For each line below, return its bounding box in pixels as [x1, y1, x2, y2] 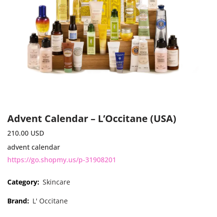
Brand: [7, 196, 31, 205]
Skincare [43, 177, 70, 186]
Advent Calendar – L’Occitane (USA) [7, 111, 176, 125]
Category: [7, 177, 41, 186]
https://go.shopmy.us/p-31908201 [7, 155, 116, 164]
